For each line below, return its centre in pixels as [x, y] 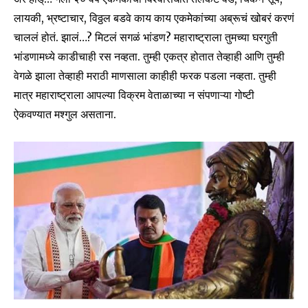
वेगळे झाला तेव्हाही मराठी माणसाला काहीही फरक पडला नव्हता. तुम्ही [145, 75]
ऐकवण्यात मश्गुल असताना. [65, 114]
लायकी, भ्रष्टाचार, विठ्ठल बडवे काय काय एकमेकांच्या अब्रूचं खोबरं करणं [154, 18]
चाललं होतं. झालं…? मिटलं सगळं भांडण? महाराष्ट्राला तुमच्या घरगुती [146, 37]
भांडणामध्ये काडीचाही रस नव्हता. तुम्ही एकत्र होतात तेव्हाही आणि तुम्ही [149, 56]
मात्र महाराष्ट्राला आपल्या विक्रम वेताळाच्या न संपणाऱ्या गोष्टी [134, 95]
